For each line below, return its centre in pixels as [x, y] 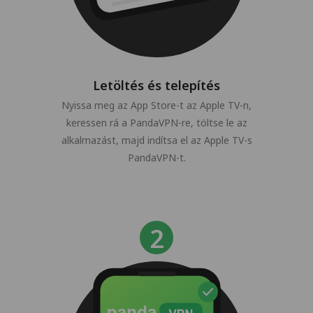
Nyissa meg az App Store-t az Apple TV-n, [156, 105]
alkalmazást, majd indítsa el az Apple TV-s [156, 140]
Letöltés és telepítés [156, 85]
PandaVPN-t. [156, 157]
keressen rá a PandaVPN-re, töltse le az [156, 122]
